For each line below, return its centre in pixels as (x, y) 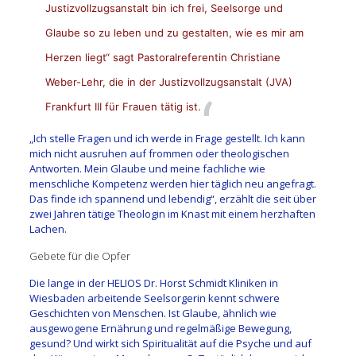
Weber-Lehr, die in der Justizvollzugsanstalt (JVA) (168, 81)
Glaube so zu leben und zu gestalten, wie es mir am (174, 32)
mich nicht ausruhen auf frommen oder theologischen (159, 153)
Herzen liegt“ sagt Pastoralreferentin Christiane (163, 57)
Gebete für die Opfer (79, 255)
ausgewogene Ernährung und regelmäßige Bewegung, (160, 328)
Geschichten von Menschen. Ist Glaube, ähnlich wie (153, 313)
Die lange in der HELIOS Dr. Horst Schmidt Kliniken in (153, 282)
